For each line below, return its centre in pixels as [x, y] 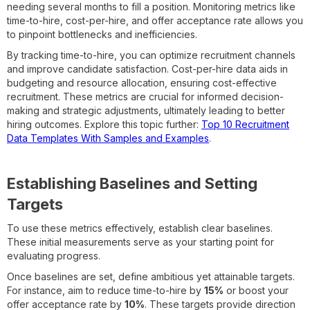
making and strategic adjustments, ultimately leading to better [146, 110]
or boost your [256, 290]
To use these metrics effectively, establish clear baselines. [140, 228]
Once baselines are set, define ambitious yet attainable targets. [151, 276]
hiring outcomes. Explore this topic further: [104, 124]
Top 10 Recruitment [245, 124]
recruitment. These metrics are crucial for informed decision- [145, 96]
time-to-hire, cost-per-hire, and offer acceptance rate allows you [155, 20]
